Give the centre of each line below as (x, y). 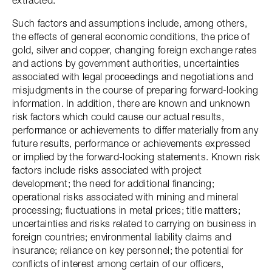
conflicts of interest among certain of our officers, (118, 263)
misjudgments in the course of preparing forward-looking (135, 90)
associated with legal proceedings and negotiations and (133, 76)
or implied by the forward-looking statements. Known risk (136, 157)
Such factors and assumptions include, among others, (130, 23)
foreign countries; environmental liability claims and (122, 237)
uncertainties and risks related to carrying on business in (134, 223)
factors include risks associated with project (107, 170)
